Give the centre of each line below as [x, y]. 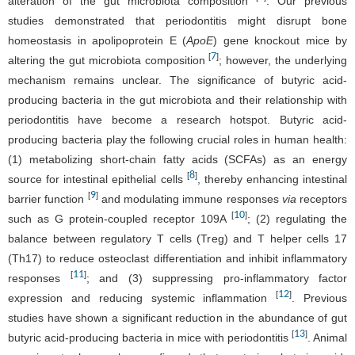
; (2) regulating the [297, 218]
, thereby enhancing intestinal [272, 179]
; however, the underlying [283, 60]
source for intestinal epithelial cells [97, 179]
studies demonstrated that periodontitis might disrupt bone [177, 20]
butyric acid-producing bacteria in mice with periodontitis [150, 337]
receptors [321, 198]
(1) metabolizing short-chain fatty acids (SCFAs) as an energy [177, 159]
